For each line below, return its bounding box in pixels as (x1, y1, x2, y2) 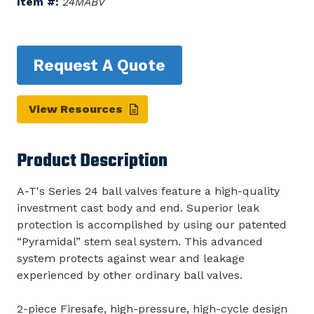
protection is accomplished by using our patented (17, 218, 287, 232)
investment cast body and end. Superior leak (17, 201, 259, 215)
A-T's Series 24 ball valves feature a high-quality (17, 184, 280, 198)
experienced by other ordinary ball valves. (17, 268, 243, 282)
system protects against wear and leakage (17, 252, 245, 266)
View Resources (29, 102, 123, 116)
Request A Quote (33, 55, 166, 74)
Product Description (17, 148, 168, 176)
